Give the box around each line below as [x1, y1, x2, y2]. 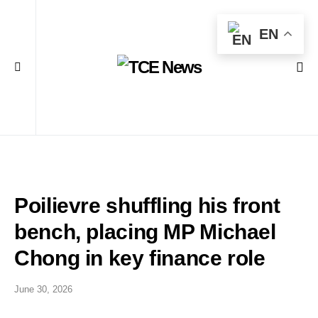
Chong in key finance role [14, 246, 265, 270]
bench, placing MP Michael [14, 220, 276, 243]
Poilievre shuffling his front [14, 194, 280, 217]
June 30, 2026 [14, 284, 72, 295]
